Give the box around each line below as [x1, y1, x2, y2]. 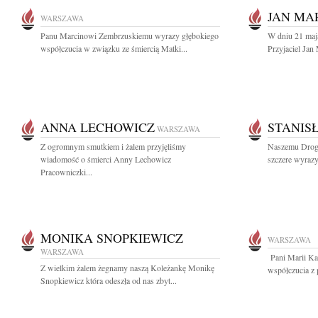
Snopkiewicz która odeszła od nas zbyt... [40, 275, 177, 286]
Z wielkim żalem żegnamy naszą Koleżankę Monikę [40, 262, 214, 273]
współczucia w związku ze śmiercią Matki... [40, 43, 187, 54]
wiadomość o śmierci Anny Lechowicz [40, 153, 171, 165]
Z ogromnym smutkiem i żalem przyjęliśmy [40, 141, 186, 152]
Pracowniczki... [40, 166, 92, 177]
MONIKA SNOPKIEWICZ [40, 229, 183, 246]
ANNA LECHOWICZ [40, 119, 155, 136]
